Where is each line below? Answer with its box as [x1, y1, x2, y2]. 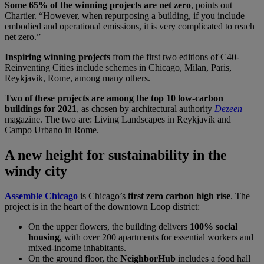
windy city [5, 163, 67, 179]
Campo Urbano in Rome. [5, 124, 99, 135]
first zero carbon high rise [128, 190, 230, 201]
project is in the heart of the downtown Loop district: [5, 201, 200, 212]
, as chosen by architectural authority [77, 103, 214, 114]
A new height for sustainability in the [5, 147, 227, 163]
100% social [190, 221, 237, 232]
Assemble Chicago [5, 190, 78, 201]
